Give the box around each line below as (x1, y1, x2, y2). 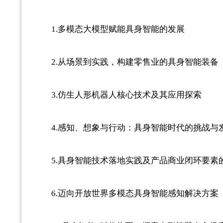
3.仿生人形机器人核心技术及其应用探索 (51, 90, 202, 100)
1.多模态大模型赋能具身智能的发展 (51, 24, 185, 34)
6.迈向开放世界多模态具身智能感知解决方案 (51, 189, 219, 199)
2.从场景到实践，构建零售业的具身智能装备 (51, 57, 219, 67)
